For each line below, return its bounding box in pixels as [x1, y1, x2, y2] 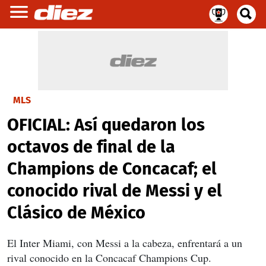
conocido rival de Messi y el [7, 180, 222, 201]
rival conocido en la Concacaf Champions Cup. [7, 251, 211, 265]
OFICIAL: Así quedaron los [7, 115, 205, 135]
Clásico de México [7, 202, 145, 223]
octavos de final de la [7, 137, 175, 157]
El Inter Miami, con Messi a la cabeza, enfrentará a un [7, 236, 242, 250]
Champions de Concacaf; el [7, 159, 217, 179]
